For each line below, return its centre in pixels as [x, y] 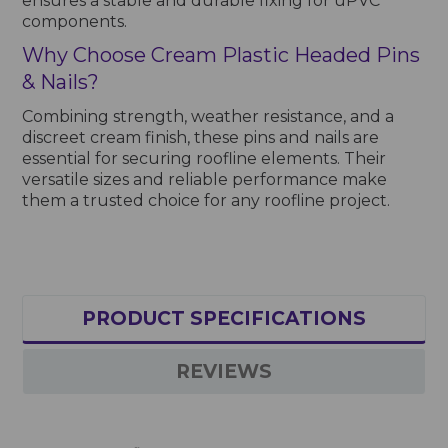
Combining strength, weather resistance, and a [208, 116]
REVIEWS [224, 371]
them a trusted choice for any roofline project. [206, 200]
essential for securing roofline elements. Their [204, 158]
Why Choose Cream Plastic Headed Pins [221, 54]
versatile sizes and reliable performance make [205, 179]
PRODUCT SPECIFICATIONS [224, 318]
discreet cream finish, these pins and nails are [201, 137]
